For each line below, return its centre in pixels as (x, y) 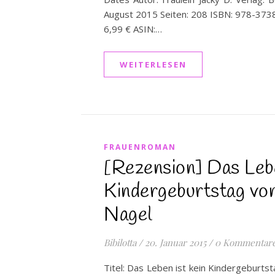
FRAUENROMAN (140, 147)
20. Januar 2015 (176, 242)
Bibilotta (120, 242)
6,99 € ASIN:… (133, 29)
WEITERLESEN (153, 64)
